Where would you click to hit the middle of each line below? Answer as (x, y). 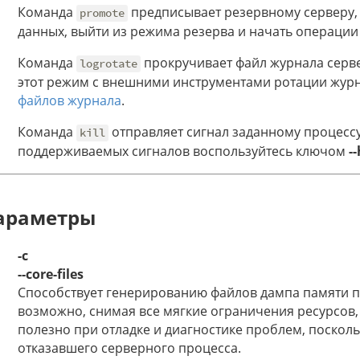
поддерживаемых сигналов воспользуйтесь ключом (183, 151)
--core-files (51, 274)
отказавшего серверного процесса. (129, 348)
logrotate (109, 64)
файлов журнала (70, 101)
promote (102, 13)
